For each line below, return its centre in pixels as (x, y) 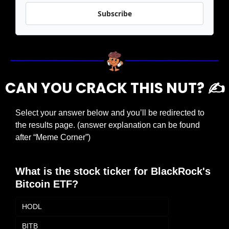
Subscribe (114, 14)
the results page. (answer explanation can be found (108, 125)
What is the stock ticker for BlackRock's (113, 171)
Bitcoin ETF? (47, 184)
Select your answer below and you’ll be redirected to (110, 112)
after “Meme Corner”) (53, 137)
